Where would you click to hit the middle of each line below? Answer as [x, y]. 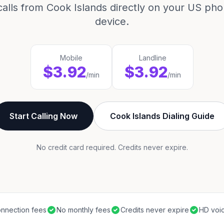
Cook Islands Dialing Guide [162, 116]
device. [112, 21]
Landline [153, 58]
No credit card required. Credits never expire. [112, 147]
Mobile [71, 58]
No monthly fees [83, 210]
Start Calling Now [43, 116]
